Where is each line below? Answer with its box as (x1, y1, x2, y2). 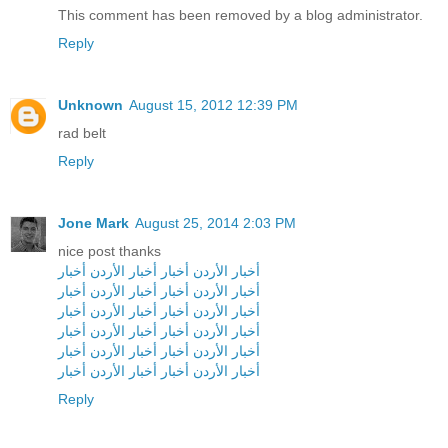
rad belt (58, 124, 106, 141)
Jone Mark (58, 214, 129, 231)
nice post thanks (58, 242, 161, 259)
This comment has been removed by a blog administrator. (58, 6, 423, 23)
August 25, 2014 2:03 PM (135, 214, 296, 231)
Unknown (58, 96, 123, 113)
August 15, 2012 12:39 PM (129, 96, 298, 113)
